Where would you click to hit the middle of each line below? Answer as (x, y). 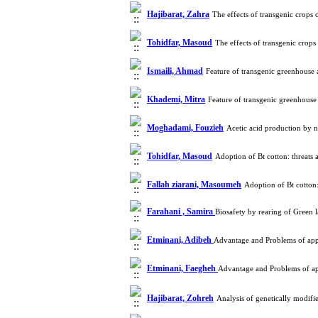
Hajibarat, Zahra (178, 14)
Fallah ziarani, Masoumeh (194, 185)
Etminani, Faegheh (182, 268)
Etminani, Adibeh (180, 240)
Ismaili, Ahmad (175, 71)
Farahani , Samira (181, 212)
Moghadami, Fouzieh (185, 128)
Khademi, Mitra (176, 99)
